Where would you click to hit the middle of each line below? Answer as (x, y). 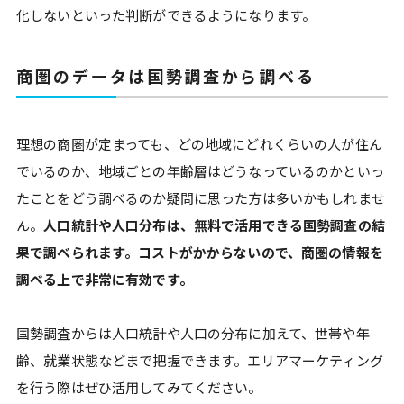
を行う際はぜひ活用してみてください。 (139, 387)
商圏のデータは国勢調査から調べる (166, 76)
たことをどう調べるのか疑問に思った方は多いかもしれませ (201, 198)
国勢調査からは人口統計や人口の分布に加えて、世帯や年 (193, 333)
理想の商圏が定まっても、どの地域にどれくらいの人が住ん (199, 144)
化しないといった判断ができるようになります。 (169, 15)
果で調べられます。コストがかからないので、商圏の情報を (200, 252)
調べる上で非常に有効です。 (105, 279)
